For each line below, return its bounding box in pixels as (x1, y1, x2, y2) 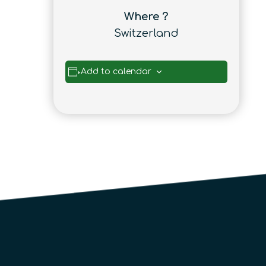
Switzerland (113, 27, 179, 39)
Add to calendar (81, 66, 152, 76)
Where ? (124, 10, 169, 23)
